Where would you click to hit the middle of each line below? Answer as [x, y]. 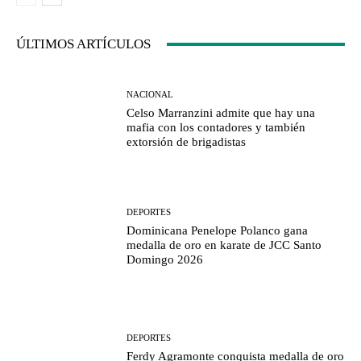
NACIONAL [150, 94]
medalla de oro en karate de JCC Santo [224, 245]
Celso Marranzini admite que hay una [221, 112]
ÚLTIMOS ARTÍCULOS [83, 44]
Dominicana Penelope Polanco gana [218, 231]
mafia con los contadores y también [216, 127]
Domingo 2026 [165, 260]
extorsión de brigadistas [187, 141]
